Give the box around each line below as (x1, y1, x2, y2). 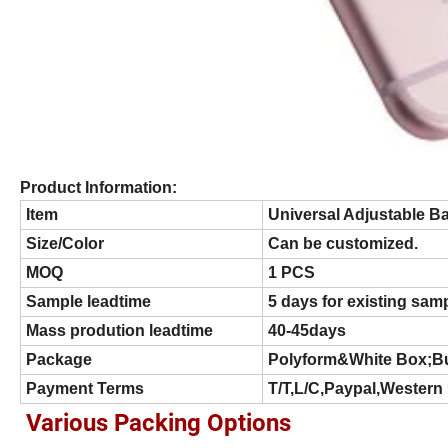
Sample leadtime (26, 293, 151, 311)
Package (26, 351, 92, 369)
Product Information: (20, 179, 181, 197)
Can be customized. (268, 235, 418, 253)
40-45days (268, 322, 346, 340)
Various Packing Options (26, 409, 291, 438)
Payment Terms (26, 380, 144, 398)
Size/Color (26, 235, 104, 253)
